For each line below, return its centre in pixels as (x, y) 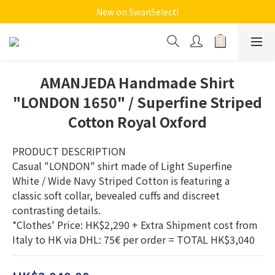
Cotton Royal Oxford (137, 122)
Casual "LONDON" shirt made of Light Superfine (123, 166)
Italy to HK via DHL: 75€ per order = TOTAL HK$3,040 (134, 239)
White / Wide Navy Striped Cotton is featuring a (122, 180)
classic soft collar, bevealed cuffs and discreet (117, 195)
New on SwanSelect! (137, 12)
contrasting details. (58, 210)
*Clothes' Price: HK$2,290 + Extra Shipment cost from (136, 225)
